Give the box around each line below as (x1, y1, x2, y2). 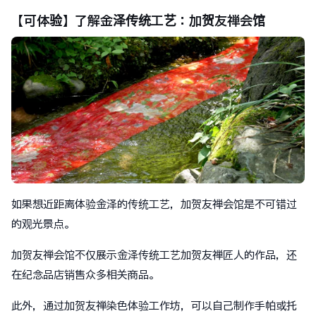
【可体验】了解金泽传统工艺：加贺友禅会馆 (11, 14, 265, 27)
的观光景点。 (11, 219, 75, 229)
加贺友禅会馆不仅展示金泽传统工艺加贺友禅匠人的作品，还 (11, 250, 297, 260)
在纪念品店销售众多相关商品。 (11, 269, 159, 280)
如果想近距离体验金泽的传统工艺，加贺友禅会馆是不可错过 (11, 199, 297, 209)
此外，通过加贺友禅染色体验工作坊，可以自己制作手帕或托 (11, 300, 297, 311)
